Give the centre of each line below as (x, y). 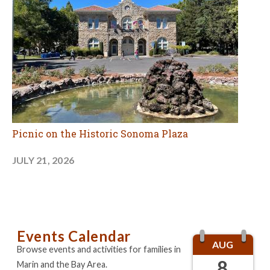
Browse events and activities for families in (99, 249)
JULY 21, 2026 (43, 160)
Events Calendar (74, 236)
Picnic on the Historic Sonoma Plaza (100, 133)
